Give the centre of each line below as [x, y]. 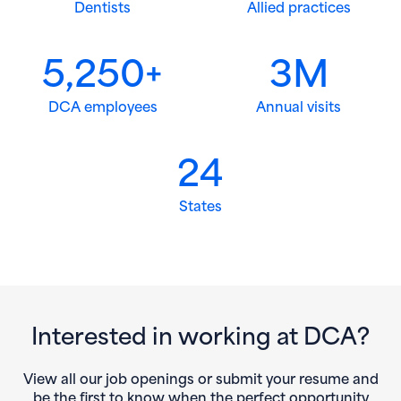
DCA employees [102, 106]
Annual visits [299, 106]
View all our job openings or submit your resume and [200, 378]
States [200, 205]
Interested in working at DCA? [200, 334]
